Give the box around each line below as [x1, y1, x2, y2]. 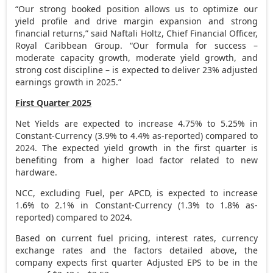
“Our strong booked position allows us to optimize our [15, 2, 258, 15]
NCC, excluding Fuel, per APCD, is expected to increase [15, 186, 258, 199]
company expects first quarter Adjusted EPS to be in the [15, 256, 258, 268]
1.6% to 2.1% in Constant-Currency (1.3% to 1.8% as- [15, 199, 258, 211]
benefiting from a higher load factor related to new [15, 154, 258, 166]
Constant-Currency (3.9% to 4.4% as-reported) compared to [15, 129, 258, 141]
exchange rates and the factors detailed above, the [15, 244, 258, 256]
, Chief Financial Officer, [161, 27, 258, 39]
